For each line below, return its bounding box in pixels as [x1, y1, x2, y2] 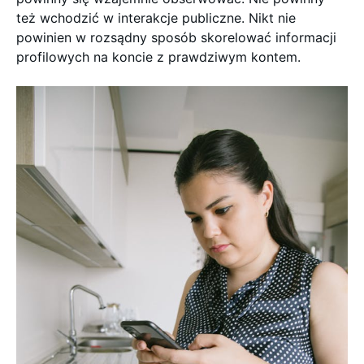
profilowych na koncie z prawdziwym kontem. [16, 49, 301, 65]
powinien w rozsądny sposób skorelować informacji [16, 29, 336, 45]
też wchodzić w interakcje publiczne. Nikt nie [16, 10, 296, 26]
